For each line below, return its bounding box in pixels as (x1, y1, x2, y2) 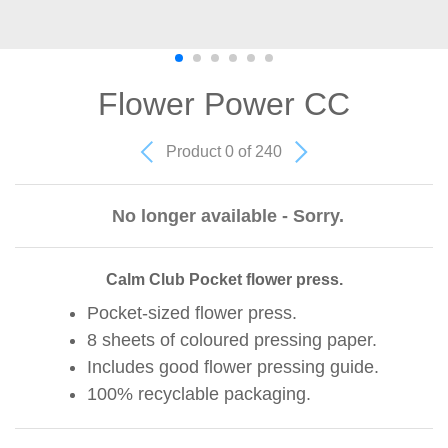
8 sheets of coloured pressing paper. (87, 329, 377, 350)
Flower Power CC (98, 86, 350, 122)
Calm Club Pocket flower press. (105, 270, 343, 288)
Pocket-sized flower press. (87, 302, 297, 323)
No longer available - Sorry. (111, 205, 344, 226)
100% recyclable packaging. (87, 383, 311, 404)
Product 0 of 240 (166, 142, 286, 160)
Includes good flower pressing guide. (87, 356, 379, 377)
